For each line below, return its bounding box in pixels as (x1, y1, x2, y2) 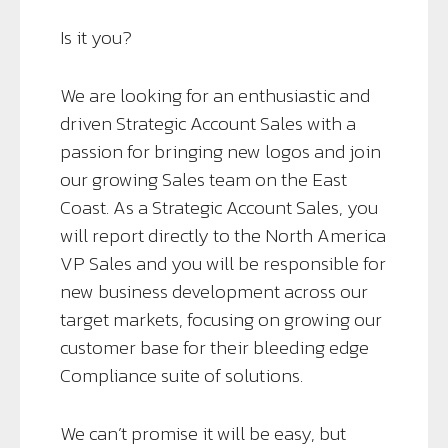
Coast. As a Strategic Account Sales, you (60, 193, 378, 222)
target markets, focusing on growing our (60, 305, 382, 334)
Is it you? (60, 23, 132, 52)
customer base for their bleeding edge (60, 333, 369, 362)
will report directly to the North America (60, 221, 386, 250)
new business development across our (60, 277, 368, 306)
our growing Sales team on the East (60, 165, 347, 194)
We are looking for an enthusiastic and (60, 81, 370, 110)
